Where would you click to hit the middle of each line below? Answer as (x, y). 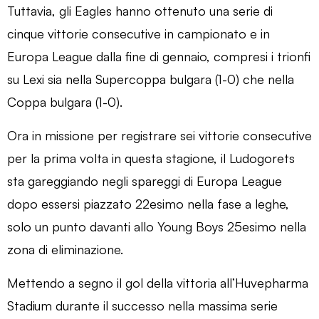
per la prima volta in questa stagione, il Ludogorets (151, 158)
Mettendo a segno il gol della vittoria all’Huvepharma (158, 282)
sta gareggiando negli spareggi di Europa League (145, 181)
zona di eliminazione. (65, 249)
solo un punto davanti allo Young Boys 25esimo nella (157, 226)
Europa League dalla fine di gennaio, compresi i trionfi (159, 56)
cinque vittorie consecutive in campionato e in (138, 33)
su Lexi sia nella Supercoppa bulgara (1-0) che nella (151, 79)
